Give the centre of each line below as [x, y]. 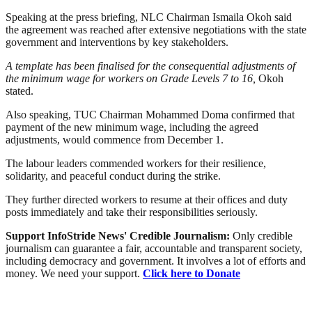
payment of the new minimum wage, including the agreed [132, 127]
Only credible [263, 236]
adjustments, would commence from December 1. [115, 140]
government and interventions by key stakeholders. [117, 42]
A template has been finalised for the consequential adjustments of [150, 66]
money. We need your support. [74, 274]
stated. [19, 91]
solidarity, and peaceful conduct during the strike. [113, 176]
